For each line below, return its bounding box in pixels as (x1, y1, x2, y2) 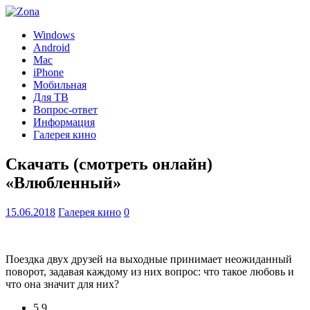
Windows (33, 29, 75, 41)
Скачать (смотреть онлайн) (6, 154, 212, 173)
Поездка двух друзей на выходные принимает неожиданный (6, 253, 292, 265)
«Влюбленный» (6, 173, 121, 192)
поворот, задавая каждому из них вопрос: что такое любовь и (6, 265, 294, 277)
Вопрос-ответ (33, 104, 98, 116)
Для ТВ (33, 91, 69, 103)
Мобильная (33, 79, 86, 91)
